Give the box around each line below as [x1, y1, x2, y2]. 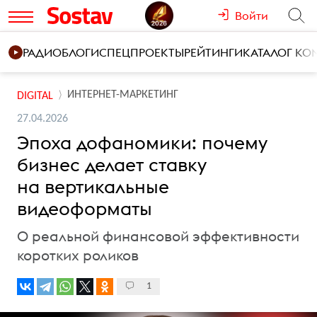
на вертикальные [17, 175, 169, 198]
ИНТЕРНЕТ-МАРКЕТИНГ [67, 89, 178, 100]
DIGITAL [17, 90, 53, 102]
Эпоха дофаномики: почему [17, 131, 267, 154]
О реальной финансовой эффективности [17, 227, 299, 245]
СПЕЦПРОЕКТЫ [99, 45, 184, 59]
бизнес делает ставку [17, 153, 207, 176]
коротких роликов [17, 246, 139, 264]
